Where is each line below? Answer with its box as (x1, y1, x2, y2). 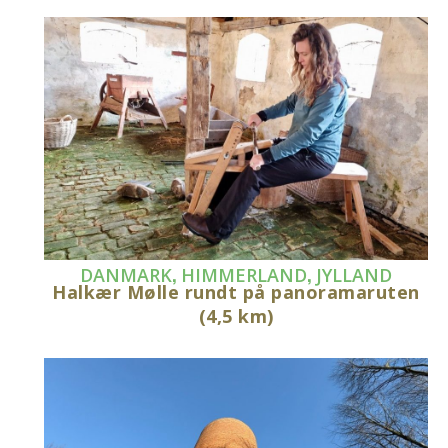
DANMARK (80, 262, 173, 287)
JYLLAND (316, 262, 393, 287)
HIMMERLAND (181, 262, 308, 287)
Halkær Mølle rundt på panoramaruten (52, 279, 420, 304)
